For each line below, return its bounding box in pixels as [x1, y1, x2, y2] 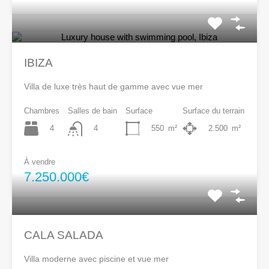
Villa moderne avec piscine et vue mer [24, 253, 169, 264]
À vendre [24, 157, 55, 166]
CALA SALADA [24, 228, 103, 241]
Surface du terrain [183, 106, 244, 116]
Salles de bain [68, 106, 117, 116]
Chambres [24, 106, 59, 116]
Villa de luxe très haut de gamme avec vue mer [24, 82, 203, 92]
